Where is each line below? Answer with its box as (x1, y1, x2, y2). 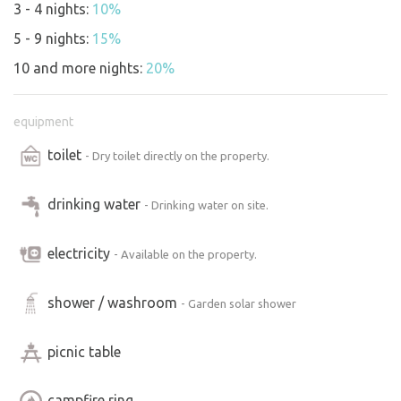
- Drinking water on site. (144, 198, 269, 211)
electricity (47, 244, 114, 261)
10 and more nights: (13, 59, 146, 76)
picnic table (47, 343, 121, 360)
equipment (13, 114, 73, 129)
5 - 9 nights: (13, 30, 92, 47)
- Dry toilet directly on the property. (85, 149, 269, 162)
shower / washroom (47, 294, 181, 311)
